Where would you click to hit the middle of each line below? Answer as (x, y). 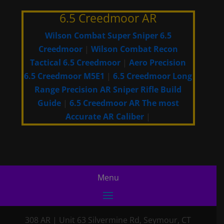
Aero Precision (158, 63)
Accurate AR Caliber (105, 117)
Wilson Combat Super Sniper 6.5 (108, 36)
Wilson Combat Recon (134, 49)
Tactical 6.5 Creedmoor (75, 63)
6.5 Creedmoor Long (153, 76)
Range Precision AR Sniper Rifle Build (108, 90)
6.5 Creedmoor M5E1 (64, 76)
